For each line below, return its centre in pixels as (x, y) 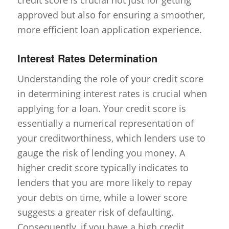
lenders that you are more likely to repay (104, 182)
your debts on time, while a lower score (102, 197)
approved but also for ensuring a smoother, (111, 15)
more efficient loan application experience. (109, 29)
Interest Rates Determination (87, 58)
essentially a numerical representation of (105, 123)
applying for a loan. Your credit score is (101, 108)
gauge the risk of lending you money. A (101, 153)
